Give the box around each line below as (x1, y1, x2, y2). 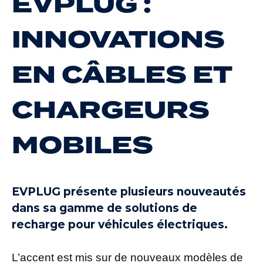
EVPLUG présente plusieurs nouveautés (12, 185, 246, 199)
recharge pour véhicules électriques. (12, 218, 228, 232)
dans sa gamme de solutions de (12, 201, 197, 215)
